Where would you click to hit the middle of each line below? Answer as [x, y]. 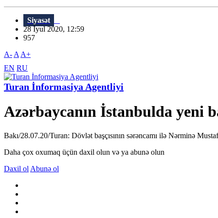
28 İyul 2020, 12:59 [57, 29]
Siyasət [39, 20]
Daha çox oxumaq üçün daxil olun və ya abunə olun [84, 152]
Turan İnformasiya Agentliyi [64, 87]
